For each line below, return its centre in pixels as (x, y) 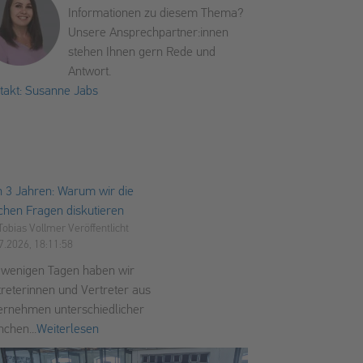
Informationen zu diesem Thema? (156, 13)
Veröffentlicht (99, 228)
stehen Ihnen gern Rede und (142, 52)
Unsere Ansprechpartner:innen (149, 33)
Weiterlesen (68, 329)
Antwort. (90, 72)
